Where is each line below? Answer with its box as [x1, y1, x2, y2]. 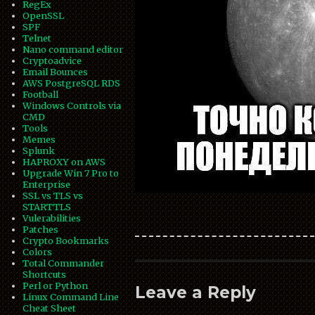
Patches [22, 224, 59, 236]
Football [22, 89, 59, 101]
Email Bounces [22, 66, 89, 78]
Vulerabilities [22, 212, 82, 224]
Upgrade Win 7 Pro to [22, 167, 120, 179]
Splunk [22, 145, 56, 157]
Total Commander [22, 257, 105, 269]
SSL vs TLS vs [22, 190, 84, 202]
